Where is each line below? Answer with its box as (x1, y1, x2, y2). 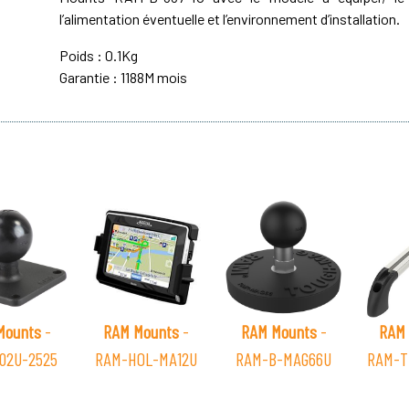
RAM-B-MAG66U (236, 348, 331, 371)
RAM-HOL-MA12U (94, 348, 197, 371)
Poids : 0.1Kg (59, 47, 139, 65)
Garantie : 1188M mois (59, 68, 188, 87)
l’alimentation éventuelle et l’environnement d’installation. (59, 10, 401, 28)
